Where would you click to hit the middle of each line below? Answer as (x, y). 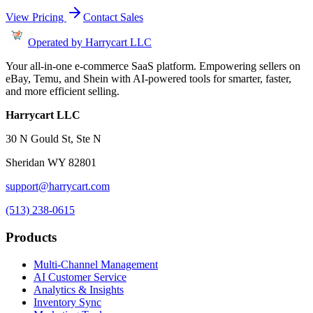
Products (31, 237)
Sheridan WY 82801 (51, 163)
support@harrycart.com (58, 187)
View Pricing (36, 17)
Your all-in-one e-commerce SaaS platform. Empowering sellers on (153, 66)
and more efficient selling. (63, 92)
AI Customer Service (80, 277)
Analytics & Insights (79, 289)
